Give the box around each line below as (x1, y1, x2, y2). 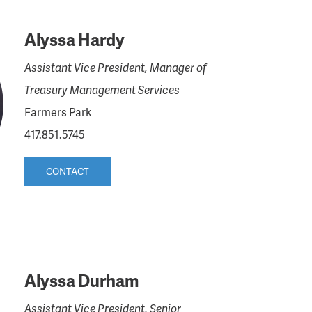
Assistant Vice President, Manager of (24, 59, 206, 75)
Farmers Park (24, 104, 92, 120)
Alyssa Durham (24, 269, 139, 292)
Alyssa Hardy (24, 28, 125, 51)
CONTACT (45, 164, 89, 178)
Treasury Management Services (24, 81, 180, 97)
